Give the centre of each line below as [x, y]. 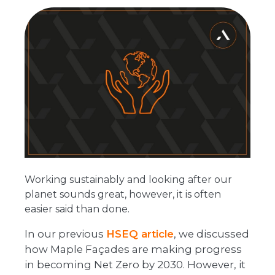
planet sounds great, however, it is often [123, 195]
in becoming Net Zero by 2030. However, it [135, 265]
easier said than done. [77, 209]
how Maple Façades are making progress [133, 250]
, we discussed [211, 234]
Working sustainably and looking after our [128, 180]
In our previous [65, 234]
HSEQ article [140, 234]
